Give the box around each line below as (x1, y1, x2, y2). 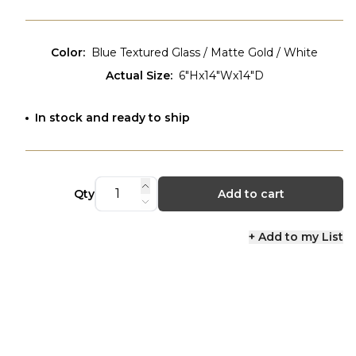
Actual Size (105, 68, 170, 83)
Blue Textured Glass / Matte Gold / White (91, 45, 318, 60)
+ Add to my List (249, 230, 343, 244)
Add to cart (217, 187, 284, 201)
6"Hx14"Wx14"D (178, 68, 264, 83)
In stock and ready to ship (35, 110, 190, 125)
